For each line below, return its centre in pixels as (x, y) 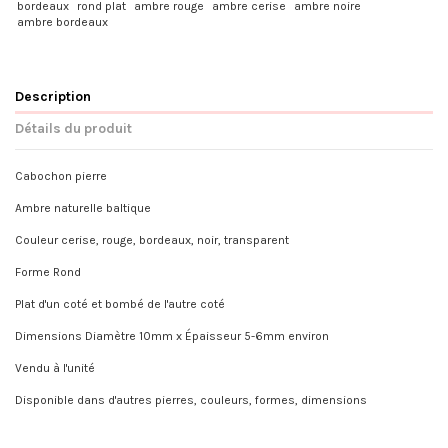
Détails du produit (73, 127)
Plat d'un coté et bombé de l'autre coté (120, 303)
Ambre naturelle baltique (83, 207)
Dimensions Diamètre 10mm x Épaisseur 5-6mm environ (172, 335)
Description (53, 95)
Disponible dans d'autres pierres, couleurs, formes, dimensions (191, 399)
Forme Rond (48, 271)
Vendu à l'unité (55, 367)
